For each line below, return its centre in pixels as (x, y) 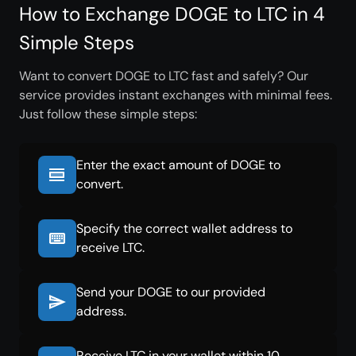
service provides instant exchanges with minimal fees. (176, 95)
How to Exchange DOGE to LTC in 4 (172, 14)
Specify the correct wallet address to (184, 228)
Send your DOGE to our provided (171, 292)
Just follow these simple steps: (108, 114)
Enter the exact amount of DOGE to (178, 165)
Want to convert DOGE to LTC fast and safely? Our (164, 76)
